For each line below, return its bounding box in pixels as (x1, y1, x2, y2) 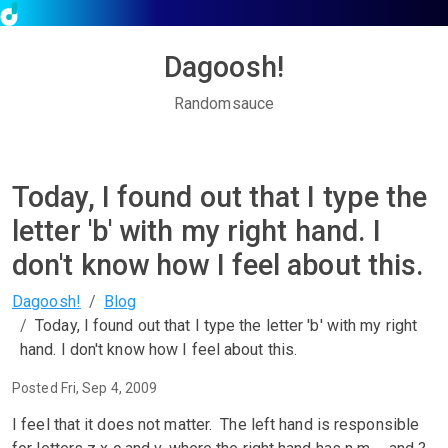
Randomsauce (173, 94, 275, 113)
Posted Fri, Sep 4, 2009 (12, 380, 158, 396)
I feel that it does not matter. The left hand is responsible (12, 415, 420, 434)
